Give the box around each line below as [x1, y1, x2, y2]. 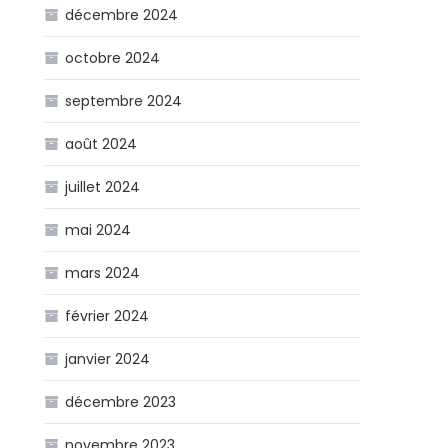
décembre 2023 [65, 392, 177, 412]
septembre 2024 [65, 91, 183, 111]
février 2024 [65, 306, 150, 326]
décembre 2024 [65, 5, 179, 25]
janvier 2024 [65, 349, 151, 369]
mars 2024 [65, 263, 141, 283]
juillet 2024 [65, 177, 141, 197]
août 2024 [65, 134, 138, 154]
